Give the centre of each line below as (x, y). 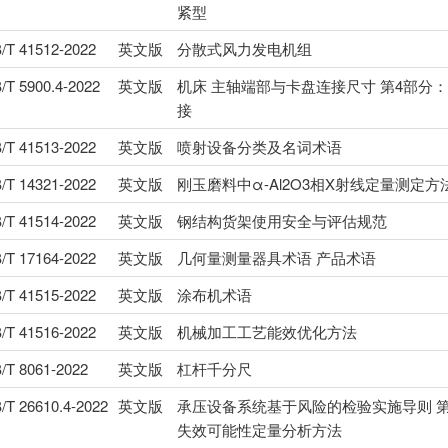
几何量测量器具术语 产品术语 (276, 258)
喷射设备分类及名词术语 (259, 147)
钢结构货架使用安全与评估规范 (281, 221)
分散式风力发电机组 (244, 49)
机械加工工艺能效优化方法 (266, 332)
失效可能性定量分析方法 (259, 430)
